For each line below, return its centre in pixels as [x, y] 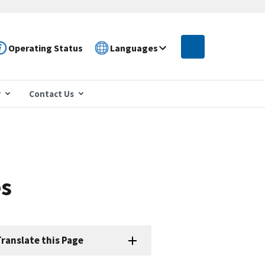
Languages [134, 48]
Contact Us [51, 93]
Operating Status [46, 48]
